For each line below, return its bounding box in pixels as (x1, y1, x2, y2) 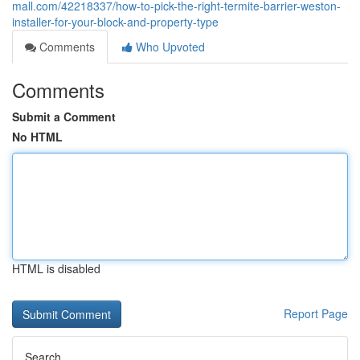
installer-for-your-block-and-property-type (12, 14, 219, 30)
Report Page (284, 305, 348, 321)
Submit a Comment (12, 108, 116, 125)
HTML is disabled (12, 260, 100, 276)
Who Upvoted (133, 39, 205, 55)
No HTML (12, 129, 63, 145)
